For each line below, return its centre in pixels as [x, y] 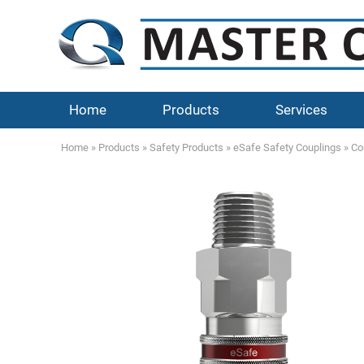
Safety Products [186, 147]
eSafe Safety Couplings [287, 147]
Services [301, 110]
